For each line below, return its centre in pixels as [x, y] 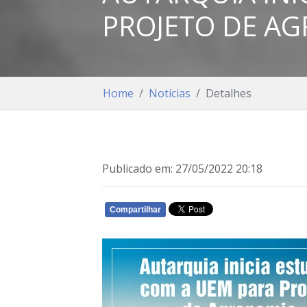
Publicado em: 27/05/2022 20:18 [183, 169]
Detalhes [229, 93]
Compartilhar [136, 210]
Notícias [170, 93]
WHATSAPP [263, 212]
